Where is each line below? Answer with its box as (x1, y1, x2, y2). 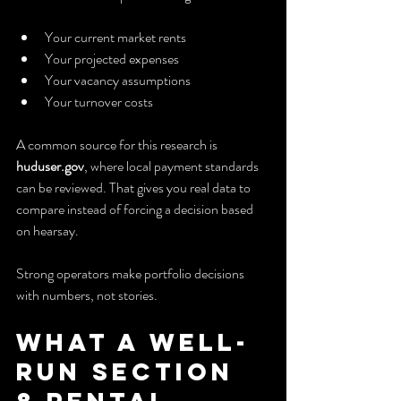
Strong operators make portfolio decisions (16, 262, 247, 284)
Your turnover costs (45, 90, 153, 112)
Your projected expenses (45, 47, 179, 69)
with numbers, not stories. (16, 284, 158, 305)
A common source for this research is (16, 133, 220, 155)
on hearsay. (16, 219, 79, 241)
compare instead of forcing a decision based (16, 198, 256, 219)
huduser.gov (16, 155, 84, 176)
